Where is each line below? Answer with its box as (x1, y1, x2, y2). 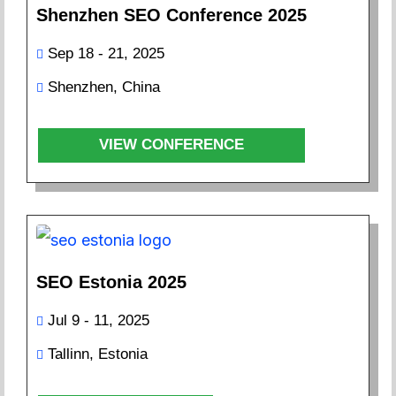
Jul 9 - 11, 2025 (48, 311, 149, 329)
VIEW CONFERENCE (99, 136, 244, 154)
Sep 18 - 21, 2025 (48, 45, 164, 63)
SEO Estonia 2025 (36, 271, 187, 292)
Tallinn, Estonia (48, 345, 148, 362)
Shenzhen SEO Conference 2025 (36, 5, 307, 26)
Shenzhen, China (48, 79, 160, 96)
